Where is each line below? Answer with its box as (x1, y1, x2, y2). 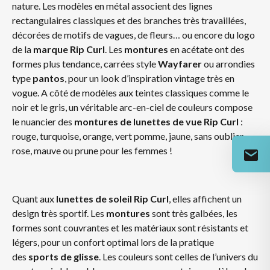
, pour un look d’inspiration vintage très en (64, 72, 234, 84)
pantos (33, 72, 64, 84)
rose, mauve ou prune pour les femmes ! (12, 145, 172, 156)
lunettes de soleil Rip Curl (56, 193, 169, 204)
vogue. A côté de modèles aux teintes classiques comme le (12, 87, 249, 98)
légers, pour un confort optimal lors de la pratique (12, 236, 214, 248)
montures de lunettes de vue (74, 116, 202, 127)
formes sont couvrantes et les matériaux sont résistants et (12, 222, 248, 233)
